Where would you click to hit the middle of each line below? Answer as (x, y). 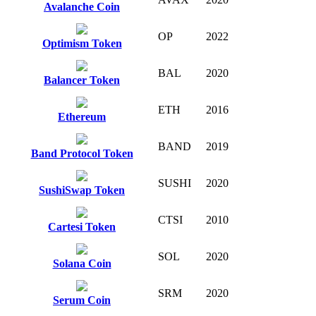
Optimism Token (82, 43)
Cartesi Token (82, 226)
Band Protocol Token (82, 153)
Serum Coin (82, 300)
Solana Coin (82, 263)
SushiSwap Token (82, 190)
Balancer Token (82, 80)
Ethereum (82, 116)
